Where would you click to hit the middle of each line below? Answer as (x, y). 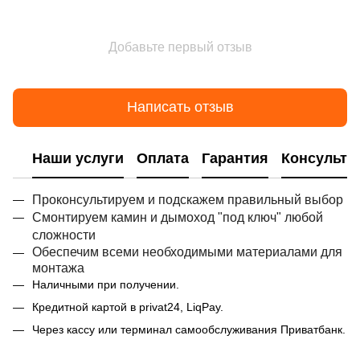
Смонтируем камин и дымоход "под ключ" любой (178, 217)
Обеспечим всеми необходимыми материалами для (187, 252)
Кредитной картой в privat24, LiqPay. (128, 307)
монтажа (58, 268)
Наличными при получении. (106, 284)
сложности (64, 235)
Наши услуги (78, 159)
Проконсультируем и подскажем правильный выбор (188, 199)
